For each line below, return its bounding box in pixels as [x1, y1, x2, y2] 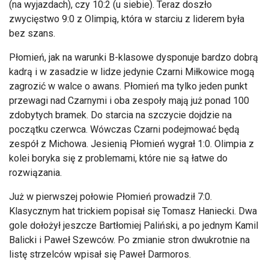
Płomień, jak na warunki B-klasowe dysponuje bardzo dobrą [9, 51, 258, 63]
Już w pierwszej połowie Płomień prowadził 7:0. [9, 190, 212, 202]
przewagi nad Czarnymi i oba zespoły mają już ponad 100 [9, 94, 249, 106]
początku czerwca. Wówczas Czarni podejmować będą [9, 123, 240, 135]
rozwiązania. [9, 166, 62, 178]
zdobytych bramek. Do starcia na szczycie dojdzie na [9, 109, 232, 121]
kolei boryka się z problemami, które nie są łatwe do [9, 152, 228, 164]
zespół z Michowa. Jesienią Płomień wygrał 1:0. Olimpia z [9, 138, 254, 150]
